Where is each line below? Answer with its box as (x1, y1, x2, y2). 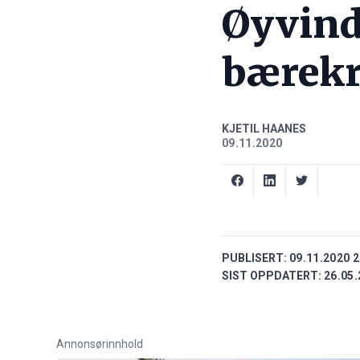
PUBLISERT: (222, 252, 287, 265)
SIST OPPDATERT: (222, 269, 321, 283)
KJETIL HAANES (222, 122, 306, 136)
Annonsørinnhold (56, 337, 143, 351)
